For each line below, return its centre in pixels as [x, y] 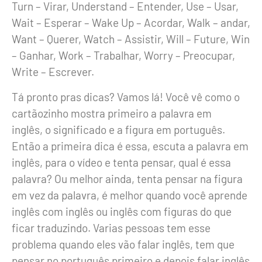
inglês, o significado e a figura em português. [118, 129]
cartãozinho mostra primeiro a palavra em [112, 113]
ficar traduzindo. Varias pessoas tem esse [111, 227]
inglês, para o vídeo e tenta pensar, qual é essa [121, 162]
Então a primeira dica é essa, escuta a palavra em [130, 146]
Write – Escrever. [53, 72]
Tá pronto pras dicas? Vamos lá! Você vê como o [126, 96]
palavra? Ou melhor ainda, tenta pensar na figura [127, 178]
